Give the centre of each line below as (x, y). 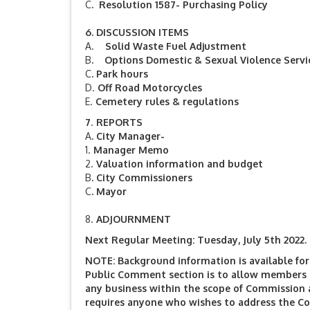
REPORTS (119, 122)
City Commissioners (144, 177)
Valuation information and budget (180, 164)
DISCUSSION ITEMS (143, 32)
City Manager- (130, 136)
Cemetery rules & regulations (167, 101)
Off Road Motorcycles (150, 88)
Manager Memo (131, 150)
